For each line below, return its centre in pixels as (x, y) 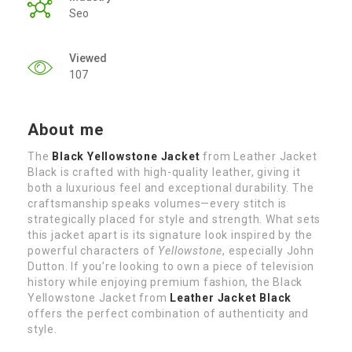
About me (66, 130)
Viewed (88, 59)
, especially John (268, 251)
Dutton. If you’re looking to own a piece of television (171, 267)
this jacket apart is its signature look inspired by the (170, 235)
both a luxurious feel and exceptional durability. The (171, 188)
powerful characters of (93, 251)
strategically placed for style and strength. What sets (174, 220)
